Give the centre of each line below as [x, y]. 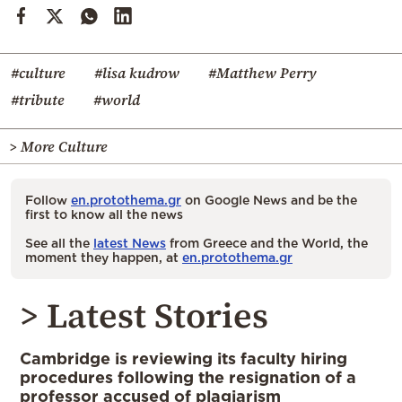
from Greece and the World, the [267, 242]
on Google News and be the [269, 199]
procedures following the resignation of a [188, 376]
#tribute [38, 99]
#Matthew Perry [262, 72]
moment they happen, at [104, 257]
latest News [130, 242]
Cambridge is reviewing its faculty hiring [184, 358]
